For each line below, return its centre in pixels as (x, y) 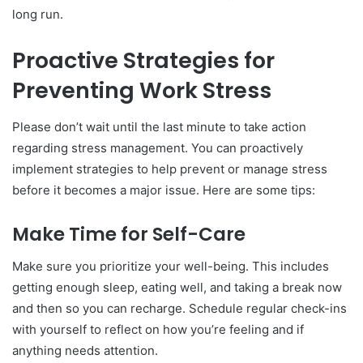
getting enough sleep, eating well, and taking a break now (177, 288)
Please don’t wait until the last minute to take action (159, 126)
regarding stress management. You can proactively (158, 147)
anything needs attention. (85, 351)
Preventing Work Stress (142, 91)
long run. (38, 15)
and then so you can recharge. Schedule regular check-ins (179, 309)
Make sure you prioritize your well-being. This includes (171, 267)
